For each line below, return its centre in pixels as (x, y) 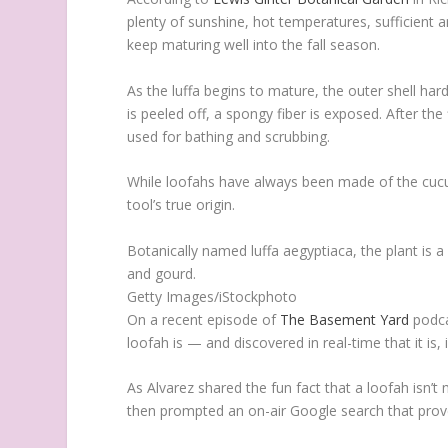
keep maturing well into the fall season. (254, 45)
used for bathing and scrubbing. (229, 136)
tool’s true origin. (181, 205)
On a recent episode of (204, 319)
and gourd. (162, 273)
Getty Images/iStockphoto (212, 296)
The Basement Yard (345, 319)
